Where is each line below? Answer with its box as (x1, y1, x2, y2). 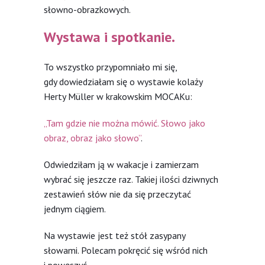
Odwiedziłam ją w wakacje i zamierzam (44, 158, 199, 170)
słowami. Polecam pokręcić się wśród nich (44, 244, 208, 256)
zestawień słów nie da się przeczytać (44, 188, 191, 200)
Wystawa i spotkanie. (44, 27, 175, 46)
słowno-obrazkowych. (44, 3, 131, 15)
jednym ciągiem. (44, 202, 106, 215)
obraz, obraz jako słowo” (44, 131, 141, 144)
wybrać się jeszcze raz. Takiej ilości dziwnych (44, 173, 218, 185)
